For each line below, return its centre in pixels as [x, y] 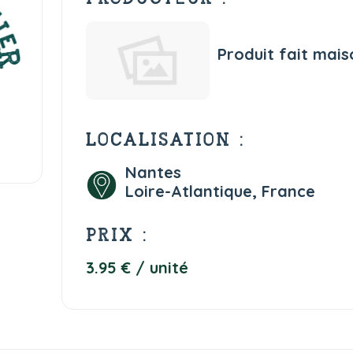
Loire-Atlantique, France [220, 191]
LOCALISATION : [165, 140]
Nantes [153, 172]
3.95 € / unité [137, 268]
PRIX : [116, 235]
